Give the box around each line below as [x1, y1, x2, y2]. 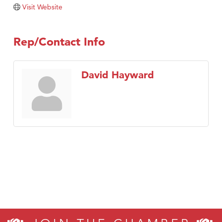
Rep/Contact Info [13, 35, 105, 49]
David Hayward [81, 69, 154, 81]
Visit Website [22, 2, 62, 12]
